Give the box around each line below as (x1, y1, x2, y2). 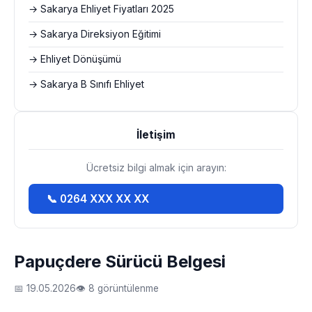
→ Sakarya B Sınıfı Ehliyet (29, 79, 144, 90)
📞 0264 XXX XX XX (47, 192, 149, 205)
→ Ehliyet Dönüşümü (29, 54, 121, 65)
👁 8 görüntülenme (76, 283, 159, 294)
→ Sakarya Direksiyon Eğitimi (29, 29, 161, 40)
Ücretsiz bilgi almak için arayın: (86, 162, 226, 173)
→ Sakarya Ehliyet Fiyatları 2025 (29, 3, 174, 15)
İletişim (136, 128, 175, 141)
